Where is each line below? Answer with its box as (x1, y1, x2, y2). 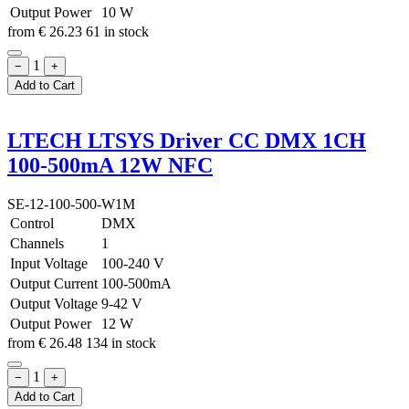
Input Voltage (10, 256, 88, 272)
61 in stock (86, 23, 149, 39)
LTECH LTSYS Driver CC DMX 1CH (7, 129, 366, 153)
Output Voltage (10, 296, 98, 312)
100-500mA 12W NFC (7, 153, 213, 178)
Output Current (10, 276, 98, 292)
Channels (10, 236, 64, 252)
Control (10, 215, 54, 232)
